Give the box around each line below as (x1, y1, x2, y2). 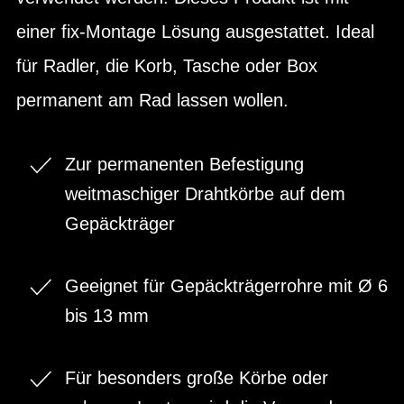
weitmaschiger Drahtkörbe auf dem (65, 183, 345, 204)
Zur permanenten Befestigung (65, 153, 304, 174)
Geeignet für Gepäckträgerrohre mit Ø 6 (65, 275, 388, 296)
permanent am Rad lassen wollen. (16, 89, 289, 110)
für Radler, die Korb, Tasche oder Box (16, 55, 317, 76)
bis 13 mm (65, 305, 149, 326)
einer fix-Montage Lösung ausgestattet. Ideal (16, 21, 374, 41)
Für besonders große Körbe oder (65, 367, 328, 388)
